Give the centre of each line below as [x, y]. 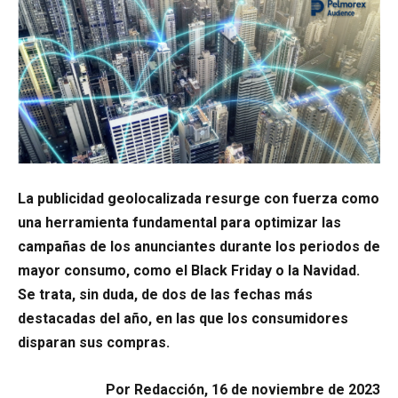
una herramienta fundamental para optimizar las [179, 223]
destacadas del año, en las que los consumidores [183, 319]
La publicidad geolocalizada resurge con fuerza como [199, 199]
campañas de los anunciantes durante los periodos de [199, 247]
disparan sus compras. [94, 343]
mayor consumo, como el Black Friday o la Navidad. [189, 271]
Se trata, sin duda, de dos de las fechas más [165, 295]
